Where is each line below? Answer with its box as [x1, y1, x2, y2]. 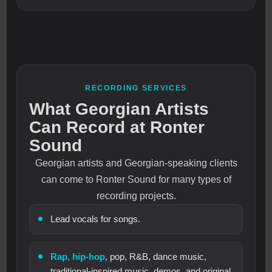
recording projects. [96, 191, 176, 202]
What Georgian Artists [29, 100, 209, 119]
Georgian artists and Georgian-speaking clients [35, 158, 237, 169]
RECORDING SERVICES [84, 84, 188, 93]
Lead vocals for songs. [50, 214, 141, 225]
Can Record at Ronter [29, 118, 205, 137]
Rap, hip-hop [50, 251, 106, 262]
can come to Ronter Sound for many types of [41, 174, 231, 185]
